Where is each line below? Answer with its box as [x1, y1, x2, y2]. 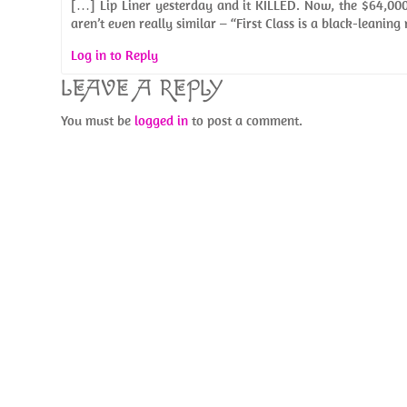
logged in [134, 112, 189, 129]
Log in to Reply [71, 46, 159, 64]
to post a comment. [188, 112, 303, 129]
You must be [61, 112, 135, 129]
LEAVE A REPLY [61, 75, 224, 102]
